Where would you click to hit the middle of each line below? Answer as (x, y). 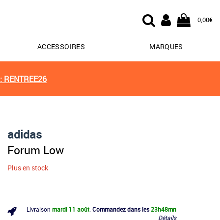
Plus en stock (28, 167)
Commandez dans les (121, 209)
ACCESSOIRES (61, 46)
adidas (25, 134)
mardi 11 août (71, 209)
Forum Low (36, 150)
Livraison (39, 209)
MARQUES (166, 46)
